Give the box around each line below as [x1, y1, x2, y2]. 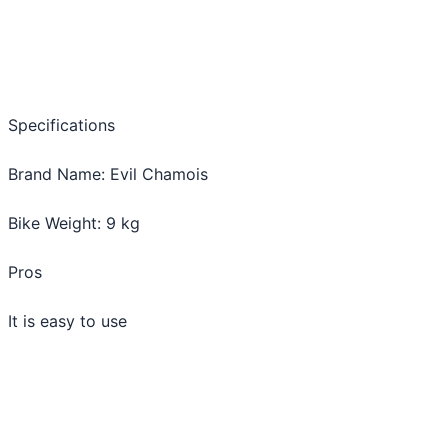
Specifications [8, 114, 115, 135]
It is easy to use [8, 310, 127, 331]
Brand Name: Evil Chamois [8, 163, 208, 184]
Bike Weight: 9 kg [8, 212, 140, 233]
